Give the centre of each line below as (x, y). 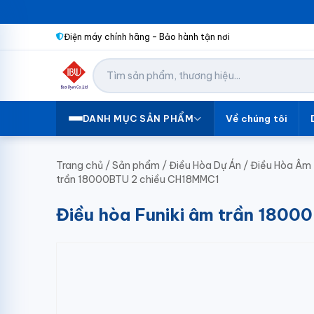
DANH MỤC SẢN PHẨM (138, 118)
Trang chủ (80, 165)
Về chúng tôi (257, 118)
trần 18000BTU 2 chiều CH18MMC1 (138, 179)
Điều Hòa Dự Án (205, 165)
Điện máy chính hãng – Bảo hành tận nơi (146, 36)
